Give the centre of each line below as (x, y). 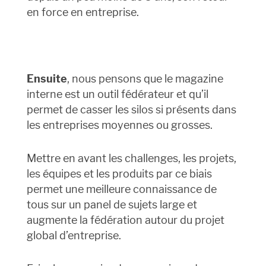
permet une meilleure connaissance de (121, 189)
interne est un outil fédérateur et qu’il (117, 94)
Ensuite (47, 79)
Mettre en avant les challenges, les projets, (131, 159)
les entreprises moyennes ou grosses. (119, 125)
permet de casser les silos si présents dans (131, 110)
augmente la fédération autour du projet (125, 220)
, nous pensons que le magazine (145, 79)
